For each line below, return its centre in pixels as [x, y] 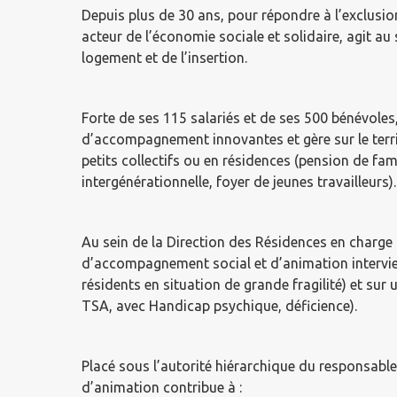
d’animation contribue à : [162, 387]
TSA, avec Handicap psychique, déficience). [219, 306]
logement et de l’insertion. [164, 58]
